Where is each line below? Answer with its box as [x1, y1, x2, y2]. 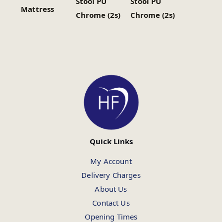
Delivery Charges [81, 170, 141, 180]
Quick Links [89, 136, 133, 147]
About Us [95, 184, 127, 194]
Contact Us [92, 198, 130, 208]
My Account [90, 156, 132, 166]
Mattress [21, 4, 55, 14]
